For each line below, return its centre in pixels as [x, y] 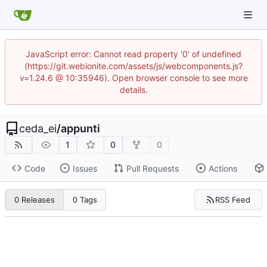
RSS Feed [233, 199]
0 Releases [34, 200]
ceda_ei [38, 128]
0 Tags [85, 200]
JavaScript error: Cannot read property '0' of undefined [133, 54]
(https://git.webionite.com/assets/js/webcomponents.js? [133, 66]
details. [133, 90]
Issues [85, 168]
